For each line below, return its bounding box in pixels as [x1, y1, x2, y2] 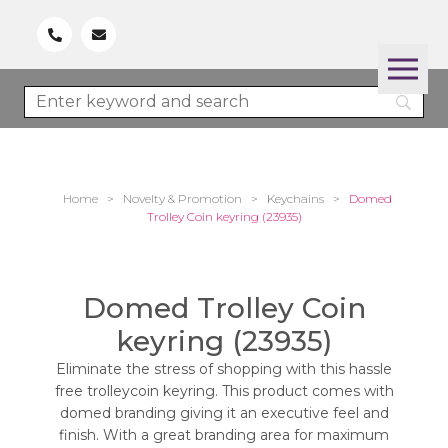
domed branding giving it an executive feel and [59, 404, 389, 422]
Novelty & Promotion [122, 191, 242, 206]
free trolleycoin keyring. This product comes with [54, 382, 394, 400]
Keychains [266, 191, 324, 206]
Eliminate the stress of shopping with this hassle [56, 360, 392, 378]
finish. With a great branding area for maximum [59, 426, 389, 444]
